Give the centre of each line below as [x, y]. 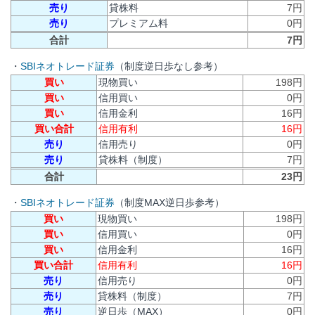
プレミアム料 [139, 23]
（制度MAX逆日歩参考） [169, 203]
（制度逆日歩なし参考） [169, 66]
